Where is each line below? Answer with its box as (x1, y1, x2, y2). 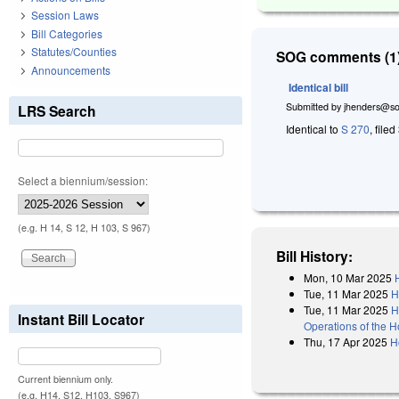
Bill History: (276, 245, 354, 266)
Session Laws (31, 7, 99, 23)
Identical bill (289, 78, 349, 95)
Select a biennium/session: (18, 172, 148, 188)
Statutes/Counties (31, 44, 117, 60)
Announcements (31, 61, 110, 77)
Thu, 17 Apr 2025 (304, 333, 388, 349)
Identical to (286, 121, 342, 137)
